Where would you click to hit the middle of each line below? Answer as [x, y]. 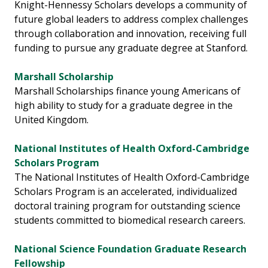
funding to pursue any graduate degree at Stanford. [131, 48]
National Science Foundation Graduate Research [130, 249]
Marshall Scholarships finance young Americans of [127, 91]
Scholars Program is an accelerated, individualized [126, 192]
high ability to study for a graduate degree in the [124, 106]
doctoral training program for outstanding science [127, 206]
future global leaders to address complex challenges [131, 19]
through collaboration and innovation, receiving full [130, 34]
